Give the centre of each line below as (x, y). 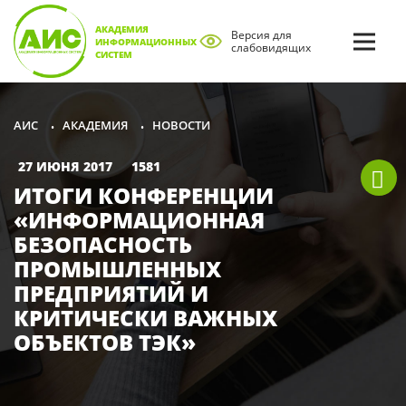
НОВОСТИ (181, 125)
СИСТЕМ (113, 54)
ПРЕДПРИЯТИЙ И (111, 293)
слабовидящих (271, 47)
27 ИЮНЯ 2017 (72, 166)
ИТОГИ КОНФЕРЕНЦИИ (144, 195)
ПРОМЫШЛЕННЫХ (117, 268)
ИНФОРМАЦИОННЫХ (145, 41)
